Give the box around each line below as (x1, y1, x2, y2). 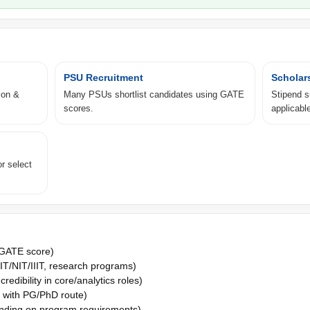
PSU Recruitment (64, 71, 143, 83)
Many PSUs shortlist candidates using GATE (64, 89, 244, 100)
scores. (64, 102, 93, 113)
